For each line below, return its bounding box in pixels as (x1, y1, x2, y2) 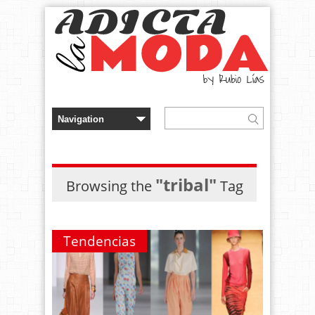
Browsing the (66, 176, 155, 195)
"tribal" (155, 173, 217, 196)
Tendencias (63, 232, 136, 250)
